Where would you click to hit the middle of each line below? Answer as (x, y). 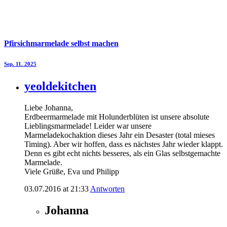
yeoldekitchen (60, 86)
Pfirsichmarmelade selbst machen (61, 43)
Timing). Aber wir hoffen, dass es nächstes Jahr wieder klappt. (124, 144)
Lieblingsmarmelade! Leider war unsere (88, 126)
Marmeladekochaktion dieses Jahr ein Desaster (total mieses (120, 135)
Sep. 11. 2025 (20, 64)
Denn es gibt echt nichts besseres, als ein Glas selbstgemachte (122, 153)
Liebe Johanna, (49, 107)
